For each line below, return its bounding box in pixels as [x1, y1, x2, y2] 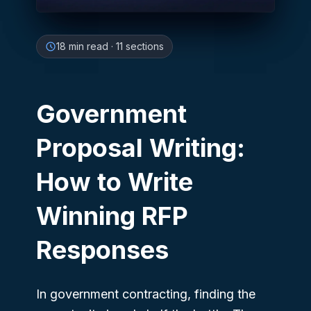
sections [123, 40, 164, 52]
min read [66, 40, 108, 52]
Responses [36, 234, 169, 265]
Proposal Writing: [36, 132, 245, 163]
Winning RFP [36, 200, 188, 231]
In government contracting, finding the [36, 286, 255, 301]
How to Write [36, 166, 193, 197]
